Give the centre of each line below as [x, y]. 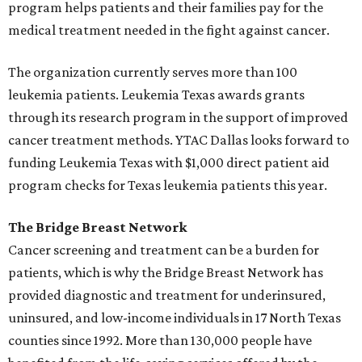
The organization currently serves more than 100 [153, 72]
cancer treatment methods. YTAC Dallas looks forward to [179, 140]
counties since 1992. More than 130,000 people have [160, 341]
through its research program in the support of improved [178, 118]
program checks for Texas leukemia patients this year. [168, 185]
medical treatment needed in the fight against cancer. [169, 30]
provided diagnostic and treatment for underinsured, [167, 295]
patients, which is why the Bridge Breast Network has [166, 273]
